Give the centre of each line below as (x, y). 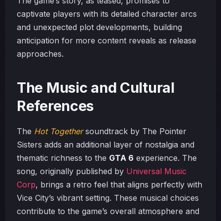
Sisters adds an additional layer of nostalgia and (106, 145)
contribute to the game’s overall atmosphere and (108, 211)
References (55, 106)
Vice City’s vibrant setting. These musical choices (108, 198)
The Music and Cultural (96, 88)
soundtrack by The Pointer (135, 131)
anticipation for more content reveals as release (107, 40)
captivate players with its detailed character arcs (107, 14)
